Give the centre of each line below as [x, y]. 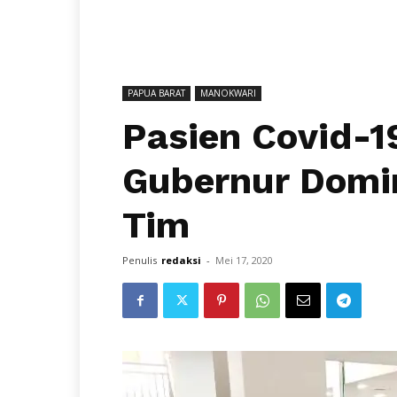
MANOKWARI [228, 93]
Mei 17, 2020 [244, 260]
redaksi [181, 260]
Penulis [140, 260]
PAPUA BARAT [156, 93]
